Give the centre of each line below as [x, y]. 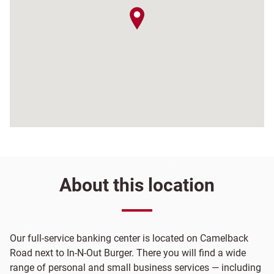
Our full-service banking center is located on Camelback [129, 238]
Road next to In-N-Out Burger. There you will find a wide [128, 253]
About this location [137, 185]
